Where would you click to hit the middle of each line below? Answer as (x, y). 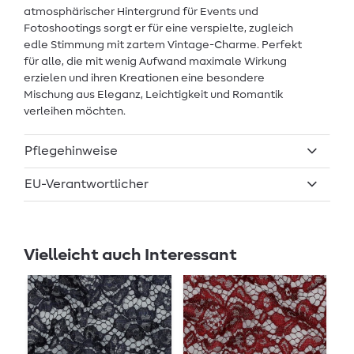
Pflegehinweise (71, 151)
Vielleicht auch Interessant (130, 254)
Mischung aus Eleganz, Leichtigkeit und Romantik (153, 95)
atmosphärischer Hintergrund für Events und (141, 12)
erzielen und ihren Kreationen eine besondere (144, 79)
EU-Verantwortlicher (87, 185)
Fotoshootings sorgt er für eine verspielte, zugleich (158, 29)
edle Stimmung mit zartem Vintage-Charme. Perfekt (163, 45)
